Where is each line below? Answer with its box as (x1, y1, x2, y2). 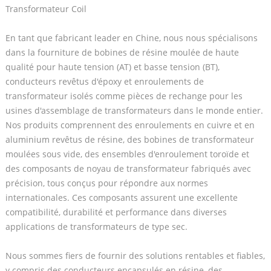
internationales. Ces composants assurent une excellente (5, 191, 238, 203)
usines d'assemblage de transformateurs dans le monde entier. (5, 104, 263, 116)
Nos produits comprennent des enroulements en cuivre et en (5, 119, 255, 131)
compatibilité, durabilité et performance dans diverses (5, 206, 227, 218)
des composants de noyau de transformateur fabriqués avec (5, 162, 251, 174)
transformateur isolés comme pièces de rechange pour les (5, 90, 243, 102)
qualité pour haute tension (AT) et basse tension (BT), (5, 60, 220, 73)
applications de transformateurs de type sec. (5, 220, 188, 232)
